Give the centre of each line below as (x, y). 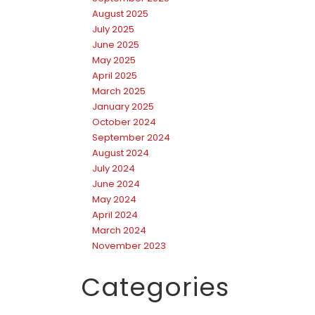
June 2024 (116, 184)
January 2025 (123, 106)
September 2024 (131, 137)
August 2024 (121, 153)
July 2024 (114, 168)
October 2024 (124, 122)
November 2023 (129, 245)
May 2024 (114, 199)
